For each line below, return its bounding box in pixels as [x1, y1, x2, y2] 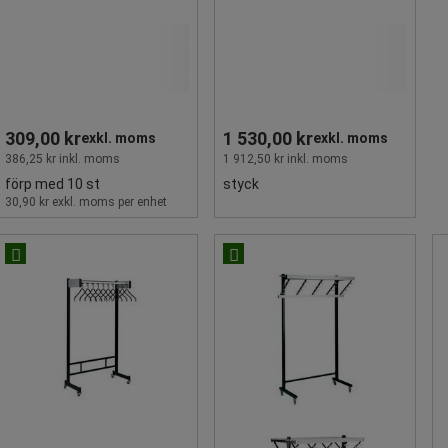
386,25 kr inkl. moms [5, 151, 120, 166]
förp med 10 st [5, 175, 100, 192]
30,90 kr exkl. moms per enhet [5, 194, 167, 209]
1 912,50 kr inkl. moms [223, 151, 348, 166]
